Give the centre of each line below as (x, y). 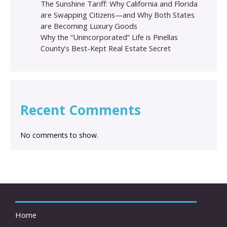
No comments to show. (59, 135)
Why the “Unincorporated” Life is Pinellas (109, 37)
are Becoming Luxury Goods (89, 26)
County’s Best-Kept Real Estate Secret (106, 48)
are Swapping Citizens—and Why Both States (118, 15)
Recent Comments (81, 110)
